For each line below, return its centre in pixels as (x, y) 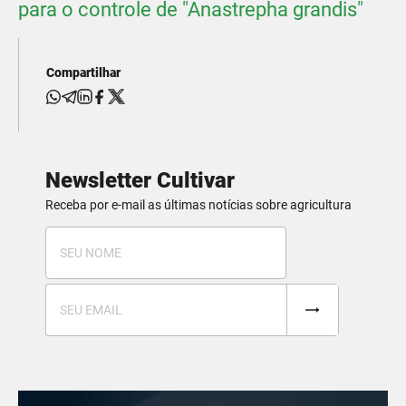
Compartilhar (83, 73)
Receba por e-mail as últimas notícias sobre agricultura (198, 205)
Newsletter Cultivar (140, 181)
